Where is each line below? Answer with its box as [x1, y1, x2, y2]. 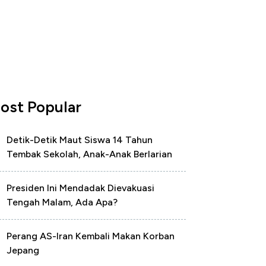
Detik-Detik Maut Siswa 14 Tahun [7, 134, 153, 145]
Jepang [7, 245, 39, 256]
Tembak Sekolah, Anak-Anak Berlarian [7, 148, 172, 160]
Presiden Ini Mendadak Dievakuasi [7, 182, 154, 194]
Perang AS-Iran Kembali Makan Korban [7, 230, 175, 242]
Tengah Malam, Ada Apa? [7, 197, 118, 208]
